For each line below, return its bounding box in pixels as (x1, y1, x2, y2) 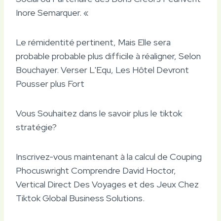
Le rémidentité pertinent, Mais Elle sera (16, 36, 171, 48)
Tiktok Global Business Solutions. (16, 192, 145, 204)
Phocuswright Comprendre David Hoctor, (16, 164, 176, 176)
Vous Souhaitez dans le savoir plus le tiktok (16, 107, 182, 119)
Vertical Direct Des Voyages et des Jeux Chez (16, 178, 199, 190)
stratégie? (16, 121, 57, 133)
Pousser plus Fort (16, 77, 84, 89)
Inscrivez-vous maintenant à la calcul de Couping (16, 150, 202, 162)
